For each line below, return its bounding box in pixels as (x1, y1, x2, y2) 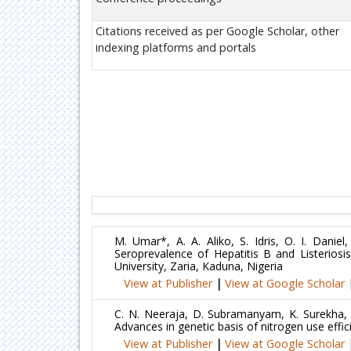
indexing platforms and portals (96, 40, 256, 55)
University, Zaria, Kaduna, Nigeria (114, 259, 283, 273)
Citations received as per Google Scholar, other (96, 24, 339, 38)
